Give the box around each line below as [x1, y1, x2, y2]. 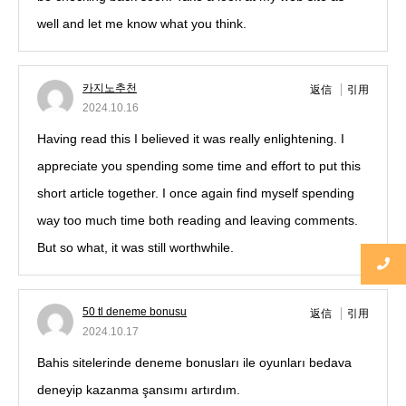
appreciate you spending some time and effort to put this [37, 159, 361, 174]
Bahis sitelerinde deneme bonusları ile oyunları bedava [37, 355, 352, 371]
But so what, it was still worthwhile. [37, 240, 234, 256]
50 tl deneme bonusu [82, 305, 187, 319]
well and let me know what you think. [37, 16, 246, 32]
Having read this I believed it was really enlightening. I [37, 131, 344, 147]
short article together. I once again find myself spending [37, 186, 354, 201]
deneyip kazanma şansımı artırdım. [37, 382, 240, 398]
